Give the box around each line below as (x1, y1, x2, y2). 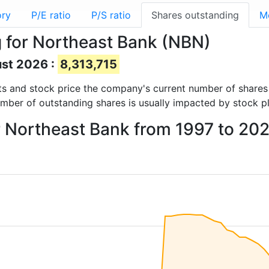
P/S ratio (91, 9, 131, 21)
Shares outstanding (151, 9, 239, 21)
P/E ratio (31, 9, 71, 21)
